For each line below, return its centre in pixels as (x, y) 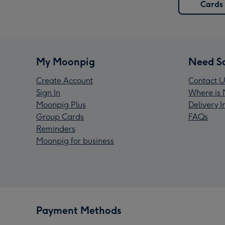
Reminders (56, 129)
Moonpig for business (75, 141)
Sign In (48, 93)
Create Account (65, 81)
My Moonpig (66, 62)
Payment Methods (79, 211)
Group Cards (60, 117)
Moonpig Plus (61, 105)
